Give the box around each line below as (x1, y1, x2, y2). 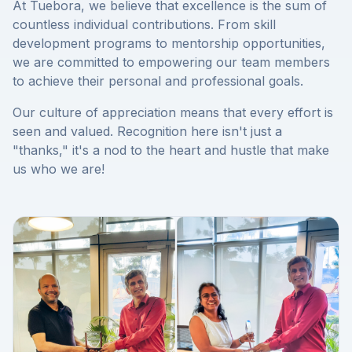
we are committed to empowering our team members (13, 54, 330, 71)
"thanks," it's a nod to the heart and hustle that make (13, 142, 329, 159)
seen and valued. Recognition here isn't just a (13, 123, 282, 140)
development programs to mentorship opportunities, (13, 35, 325, 52)
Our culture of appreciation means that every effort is (13, 104, 333, 121)
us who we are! (13, 161, 104, 178)
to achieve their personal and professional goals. (13, 73, 303, 90)
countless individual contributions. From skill (13, 16, 276, 33)
